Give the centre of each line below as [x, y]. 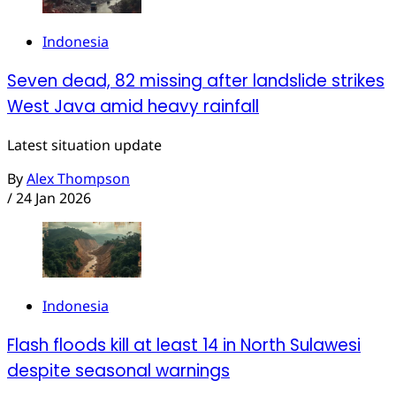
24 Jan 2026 [53, 198]
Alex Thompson [78, 179]
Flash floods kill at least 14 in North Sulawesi [184, 345]
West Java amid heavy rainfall [133, 106]
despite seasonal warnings [118, 370]
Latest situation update [84, 145]
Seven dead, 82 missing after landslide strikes [196, 80]
